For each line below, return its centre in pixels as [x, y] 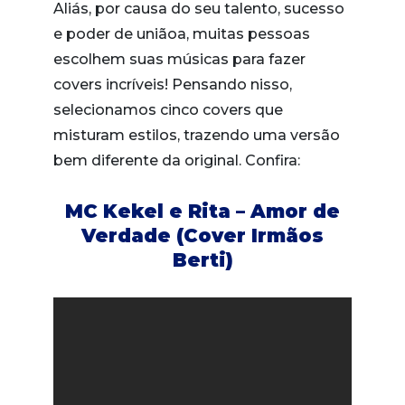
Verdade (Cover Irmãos [202, 235]
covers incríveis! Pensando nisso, [173, 84]
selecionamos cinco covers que [168, 109]
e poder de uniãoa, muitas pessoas [182, 33]
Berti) [202, 259]
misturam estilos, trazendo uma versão [197, 135]
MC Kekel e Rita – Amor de [202, 211]
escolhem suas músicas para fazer [179, 59]
